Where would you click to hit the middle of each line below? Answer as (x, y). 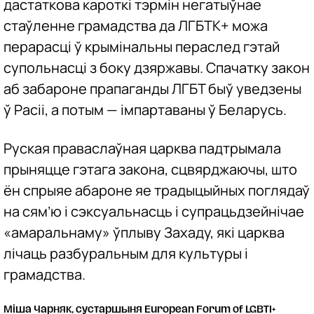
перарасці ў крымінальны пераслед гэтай (142, 47)
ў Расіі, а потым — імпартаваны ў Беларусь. (145, 110)
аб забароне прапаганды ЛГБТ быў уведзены (152, 89)
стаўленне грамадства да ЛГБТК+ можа (136, 26)
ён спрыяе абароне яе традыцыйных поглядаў (157, 191)
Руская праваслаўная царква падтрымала (142, 149)
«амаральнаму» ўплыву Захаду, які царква (144, 233)
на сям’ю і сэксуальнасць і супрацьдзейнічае (154, 212)
